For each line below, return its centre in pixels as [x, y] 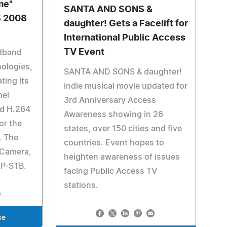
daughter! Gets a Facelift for [126, 24]
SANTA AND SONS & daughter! [123, 72]
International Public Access [124, 38]
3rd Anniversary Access [110, 100]
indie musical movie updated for [125, 86]
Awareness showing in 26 [113, 115]
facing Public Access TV [110, 171]
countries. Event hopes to [114, 143]
